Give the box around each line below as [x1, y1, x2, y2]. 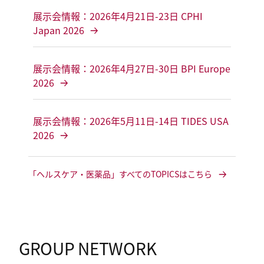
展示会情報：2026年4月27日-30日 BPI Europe [33, 61, 230, 76]
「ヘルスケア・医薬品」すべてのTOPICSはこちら [28, 168, 212, 180]
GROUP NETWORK [19, 236, 157, 260]
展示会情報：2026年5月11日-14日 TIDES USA [33, 114, 229, 128]
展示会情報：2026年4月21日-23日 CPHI [33, 9, 203, 24]
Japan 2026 [33, 23, 84, 38]
